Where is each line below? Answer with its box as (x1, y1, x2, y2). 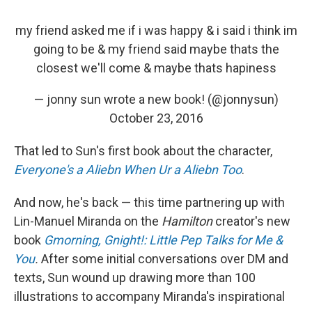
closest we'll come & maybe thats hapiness (36, 61, 276, 75)
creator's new (212, 214, 290, 228)
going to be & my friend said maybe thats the (33, 42, 279, 56)
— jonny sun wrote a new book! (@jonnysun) (33, 92, 279, 107)
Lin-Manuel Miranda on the (14, 214, 162, 228)
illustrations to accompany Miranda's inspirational (14, 289, 285, 304)
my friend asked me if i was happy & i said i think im (15, 23, 297, 38)
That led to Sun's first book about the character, (14, 143, 272, 158)
